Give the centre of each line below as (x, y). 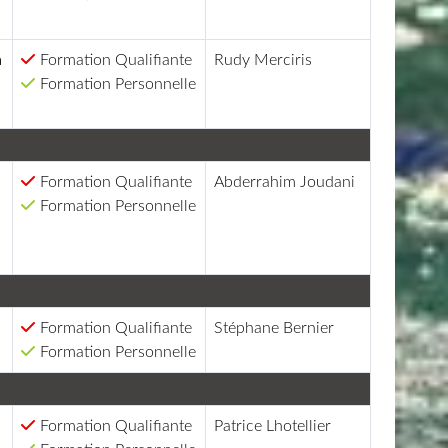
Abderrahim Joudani (285, 181)
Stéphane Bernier (274, 327)
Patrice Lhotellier (273, 425)
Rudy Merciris (263, 59)
